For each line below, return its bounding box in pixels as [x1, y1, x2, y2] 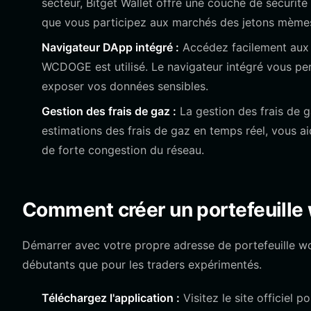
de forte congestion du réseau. [42, 143, 204, 157]
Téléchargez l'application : [42, 291, 180, 305]
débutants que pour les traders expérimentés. [22, 258, 262, 271]
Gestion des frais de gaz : [42, 104, 176, 118]
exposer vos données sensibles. [42, 79, 208, 93]
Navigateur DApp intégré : [42, 40, 179, 54]
